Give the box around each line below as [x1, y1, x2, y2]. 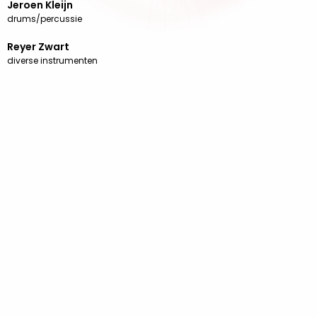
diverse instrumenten [7, 54, 98, 67]
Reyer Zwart [7, 40, 69, 54]
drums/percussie [7, 13, 82, 25]
